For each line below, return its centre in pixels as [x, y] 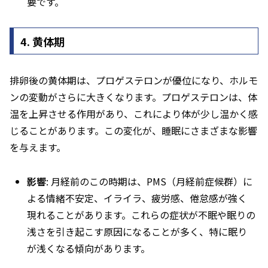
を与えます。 [38, 147]
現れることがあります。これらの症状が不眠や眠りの [141, 215]
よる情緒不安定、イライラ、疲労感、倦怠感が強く [137, 198]
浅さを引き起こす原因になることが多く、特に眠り [137, 232]
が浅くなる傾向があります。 [89, 249]
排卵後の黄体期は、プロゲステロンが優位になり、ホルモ [134, 80]
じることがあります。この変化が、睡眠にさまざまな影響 [133, 131]
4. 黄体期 [42, 41]
